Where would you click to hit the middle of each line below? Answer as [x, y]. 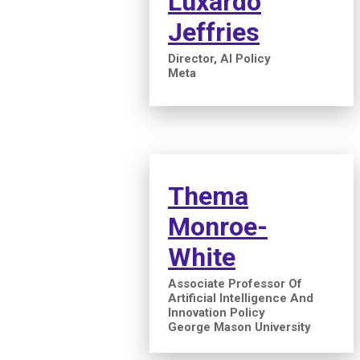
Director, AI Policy [219, 58]
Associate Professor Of [235, 283]
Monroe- [218, 226]
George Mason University [239, 327]
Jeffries [214, 32]
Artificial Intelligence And [241, 298]
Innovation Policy [217, 312]
